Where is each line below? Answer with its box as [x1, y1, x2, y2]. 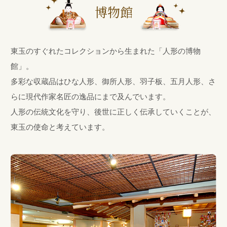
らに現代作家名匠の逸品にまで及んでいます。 [11, 90, 170, 101]
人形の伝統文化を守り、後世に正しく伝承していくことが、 [11, 105, 216, 117]
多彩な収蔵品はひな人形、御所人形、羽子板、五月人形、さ [11, 74, 216, 86]
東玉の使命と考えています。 [11, 120, 109, 132]
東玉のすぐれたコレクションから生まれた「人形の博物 [11, 44, 201, 56]
